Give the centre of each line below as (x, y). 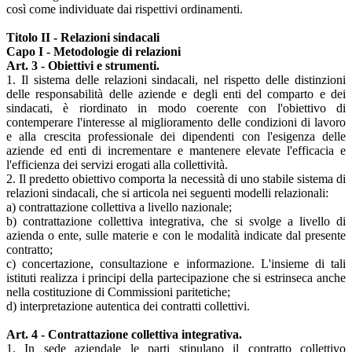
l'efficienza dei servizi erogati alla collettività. (117, 165)
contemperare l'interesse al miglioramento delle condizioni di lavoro (176, 123)
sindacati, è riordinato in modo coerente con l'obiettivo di (176, 108)
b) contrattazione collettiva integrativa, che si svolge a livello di (176, 222)
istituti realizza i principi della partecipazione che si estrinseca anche (176, 278)
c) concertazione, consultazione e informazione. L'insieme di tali (176, 264)
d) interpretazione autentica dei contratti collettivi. (128, 306)
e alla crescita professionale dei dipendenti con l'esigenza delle (176, 137)
